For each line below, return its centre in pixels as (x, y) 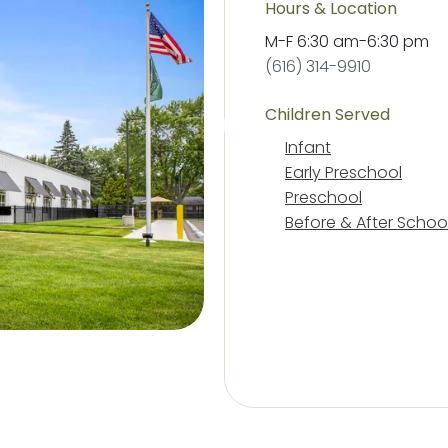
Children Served (327, 114)
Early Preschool (343, 172)
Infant (308, 147)
